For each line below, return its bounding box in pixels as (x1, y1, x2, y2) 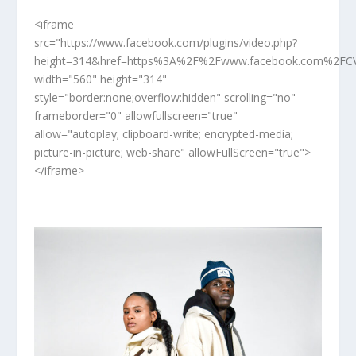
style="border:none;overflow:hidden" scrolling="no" (33, 89, 296, 105)
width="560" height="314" (33, 71, 167, 87)
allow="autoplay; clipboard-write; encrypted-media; (33, 126, 293, 141)
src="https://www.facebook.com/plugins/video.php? (33, 34, 297, 50)
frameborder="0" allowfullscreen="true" (33, 107, 238, 123)
